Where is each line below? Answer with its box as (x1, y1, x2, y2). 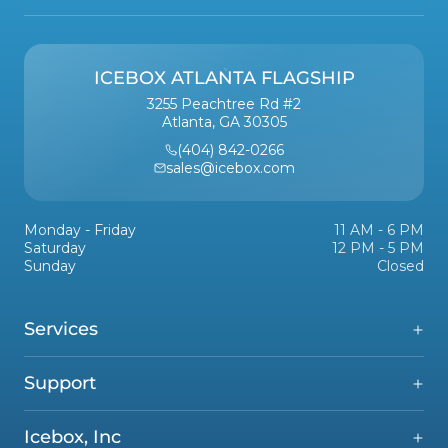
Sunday (24, 257, 76, 276)
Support (24, 372, 96, 395)
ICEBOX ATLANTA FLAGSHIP (93, 67, 355, 90)
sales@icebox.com (165, 159, 295, 178)
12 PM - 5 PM (332, 239, 424, 258)
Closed (377, 257, 424, 276)
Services (24, 318, 98, 341)
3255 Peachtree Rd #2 (147, 95, 301, 114)
